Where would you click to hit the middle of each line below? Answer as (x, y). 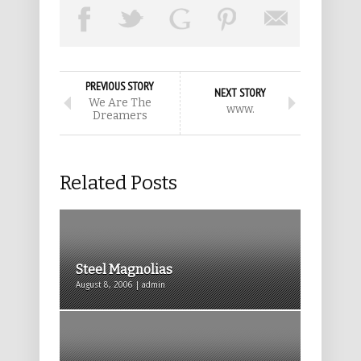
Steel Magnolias (124, 270)
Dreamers (120, 116)
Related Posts (118, 183)
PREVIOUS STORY (120, 87)
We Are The (120, 103)
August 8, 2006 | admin (120, 285)
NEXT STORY (240, 93)
